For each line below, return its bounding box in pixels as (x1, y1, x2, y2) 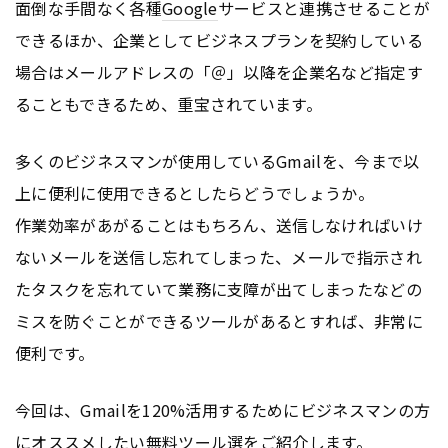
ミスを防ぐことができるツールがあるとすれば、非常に (15, 308, 424, 333)
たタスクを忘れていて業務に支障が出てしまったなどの (15, 276, 423, 301)
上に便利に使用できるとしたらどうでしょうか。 (15, 180, 375, 205)
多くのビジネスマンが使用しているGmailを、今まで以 (15, 148, 420, 173)
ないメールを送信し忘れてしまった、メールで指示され (15, 244, 423, 269)
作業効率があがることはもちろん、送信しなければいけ (15, 212, 423, 237)
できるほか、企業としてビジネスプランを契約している (15, 28, 424, 52)
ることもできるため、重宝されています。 (15, 92, 323, 116)
